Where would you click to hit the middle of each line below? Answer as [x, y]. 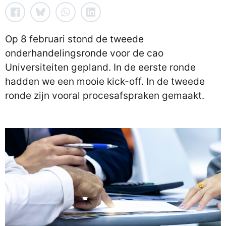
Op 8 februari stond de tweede [74, 39]
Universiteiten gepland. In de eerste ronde [100, 67]
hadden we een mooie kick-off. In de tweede [105, 81]
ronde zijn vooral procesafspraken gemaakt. [105, 96]
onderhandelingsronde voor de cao [84, 53]
